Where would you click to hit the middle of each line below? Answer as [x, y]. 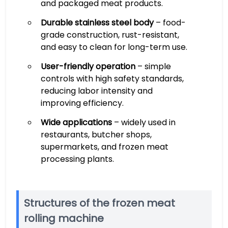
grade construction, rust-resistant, [110, 35]
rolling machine [64, 218]
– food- [169, 23]
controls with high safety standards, [112, 79]
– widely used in [144, 122]
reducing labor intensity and [96, 91]
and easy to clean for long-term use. [114, 47]
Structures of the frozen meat [99, 203]
